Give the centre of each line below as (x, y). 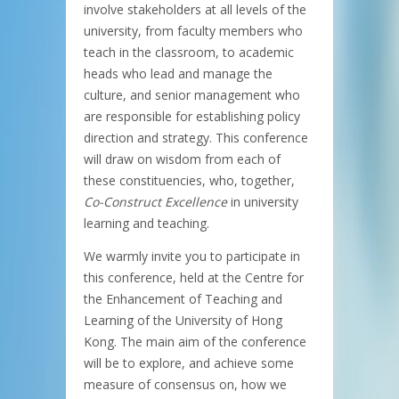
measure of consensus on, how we (185, 384)
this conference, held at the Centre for (194, 277)
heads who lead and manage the (178, 73)
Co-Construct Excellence (155, 201)
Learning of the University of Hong (183, 320)
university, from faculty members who (193, 30)
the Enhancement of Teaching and (183, 298)
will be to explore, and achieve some (189, 362)
